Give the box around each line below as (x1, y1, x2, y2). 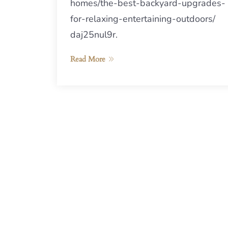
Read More (70, 53, 105, 64)
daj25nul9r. (70, 28, 118, 41)
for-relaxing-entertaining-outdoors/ (70, 12, 215, 25)
